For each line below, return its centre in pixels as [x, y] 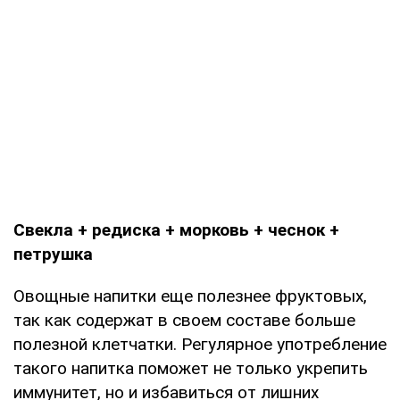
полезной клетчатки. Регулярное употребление [200, 344]
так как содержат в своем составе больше [184, 320]
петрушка [53, 254]
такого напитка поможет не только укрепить [191, 368]
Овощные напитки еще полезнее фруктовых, [190, 296]
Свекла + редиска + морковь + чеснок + [176, 229]
